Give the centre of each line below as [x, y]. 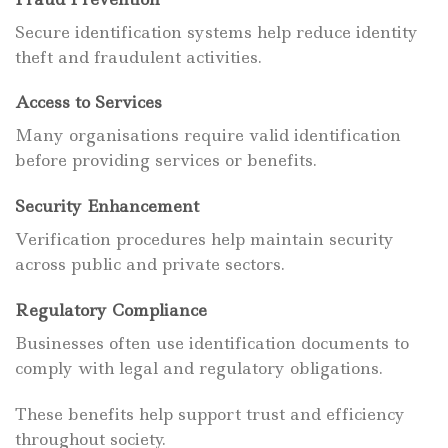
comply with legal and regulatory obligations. [199, 368]
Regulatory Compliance [111, 310]
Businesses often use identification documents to [212, 343]
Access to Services [88, 102]
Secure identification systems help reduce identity [216, 31]
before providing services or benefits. [166, 160]
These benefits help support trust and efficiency [210, 413]
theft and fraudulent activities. [138, 56]
